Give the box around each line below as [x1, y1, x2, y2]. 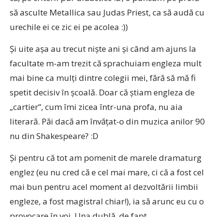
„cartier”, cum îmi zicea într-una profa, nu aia [10, 101, 183, 112]
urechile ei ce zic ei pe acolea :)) [10, 21, 128, 32]
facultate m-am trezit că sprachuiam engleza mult [10, 58, 201, 69]
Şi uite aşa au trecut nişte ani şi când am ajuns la [10, 43, 196, 54]
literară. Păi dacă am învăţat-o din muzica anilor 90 [10, 116, 205, 127]
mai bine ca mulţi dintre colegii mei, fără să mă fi [10, 72, 196, 83]
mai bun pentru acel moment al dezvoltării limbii [10, 181, 198, 192]
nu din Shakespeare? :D [10, 130, 98, 141]
